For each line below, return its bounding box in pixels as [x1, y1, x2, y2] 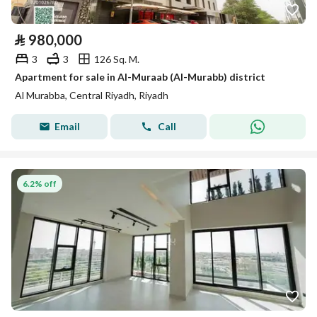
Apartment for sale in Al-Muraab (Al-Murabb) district [15, 71, 265, 83]
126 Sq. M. [94, 52, 139, 65]
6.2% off [23, 178, 57, 189]
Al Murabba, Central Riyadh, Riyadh [15, 89, 168, 101]
